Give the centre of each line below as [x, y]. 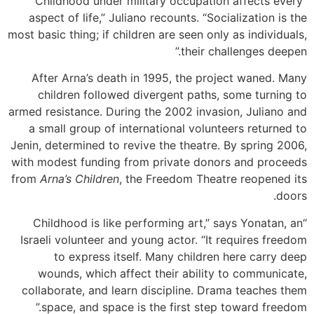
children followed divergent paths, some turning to [172, 95]
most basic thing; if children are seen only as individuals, [157, 34]
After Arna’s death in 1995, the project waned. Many [169, 78]
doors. [292, 196]
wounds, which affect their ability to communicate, [172, 273]
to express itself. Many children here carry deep [180, 256]
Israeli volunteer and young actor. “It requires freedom [164, 239]
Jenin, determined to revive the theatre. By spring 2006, [159, 145]
